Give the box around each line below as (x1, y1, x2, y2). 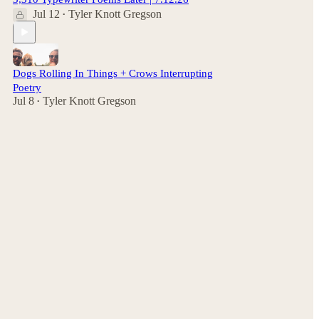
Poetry (13, 82, 41, 93)
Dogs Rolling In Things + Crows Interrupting (13, 68, 213, 79)
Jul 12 (33, 8, 60, 20)
